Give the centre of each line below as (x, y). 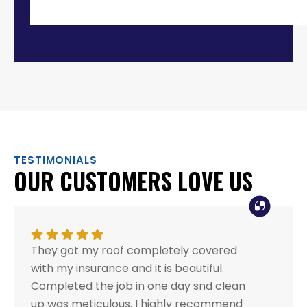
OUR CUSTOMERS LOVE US (133, 182)
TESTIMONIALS (56, 160)
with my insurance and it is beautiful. (127, 269)
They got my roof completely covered (134, 251)
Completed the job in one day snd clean (138, 286)
